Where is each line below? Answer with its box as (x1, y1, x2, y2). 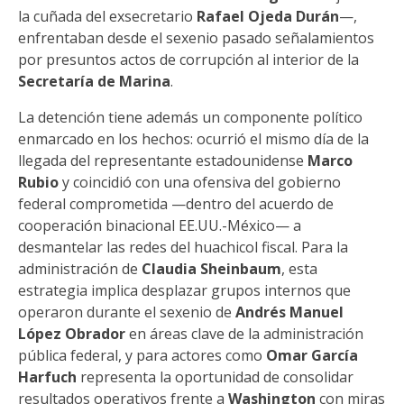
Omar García (266, 345, 358, 365)
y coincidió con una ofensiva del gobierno (59, 172, 341, 192)
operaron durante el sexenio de (18, 302, 235, 322)
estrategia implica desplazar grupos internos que (18, 280, 351, 300)
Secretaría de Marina (18, 71, 170, 91)
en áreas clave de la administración (125, 324, 363, 344)
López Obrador (18, 324, 125, 344)
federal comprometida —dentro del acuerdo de (18, 194, 334, 214)
